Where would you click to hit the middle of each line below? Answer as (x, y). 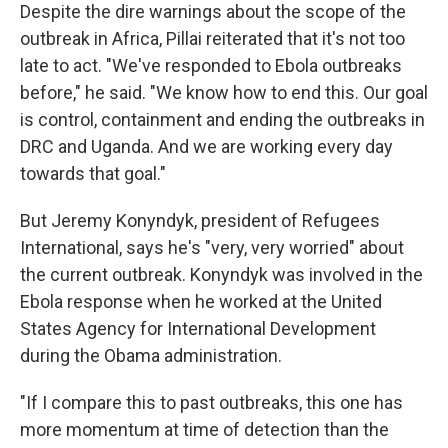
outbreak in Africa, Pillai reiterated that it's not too (212, 38)
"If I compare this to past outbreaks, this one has (211, 402)
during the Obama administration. (151, 355)
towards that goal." (93, 173)
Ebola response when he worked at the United (201, 301)
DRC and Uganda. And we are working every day (206, 146)
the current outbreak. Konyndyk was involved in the (221, 274)
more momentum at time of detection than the (204, 429)
